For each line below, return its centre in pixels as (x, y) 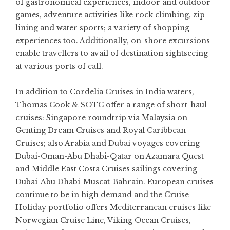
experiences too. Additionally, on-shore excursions (113, 40)
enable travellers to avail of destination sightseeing (112, 53)
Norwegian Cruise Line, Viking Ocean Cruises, (103, 220)
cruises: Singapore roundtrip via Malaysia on (101, 117)
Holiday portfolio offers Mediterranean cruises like (113, 207)
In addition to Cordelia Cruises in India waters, (105, 92)
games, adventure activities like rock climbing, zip (110, 15)
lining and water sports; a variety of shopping (102, 27)
